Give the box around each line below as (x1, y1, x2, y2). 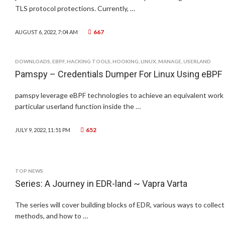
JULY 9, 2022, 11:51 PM (15, 127, 70, 133)
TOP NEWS (15, 168, 43, 174)
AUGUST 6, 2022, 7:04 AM (15, 29, 78, 35)
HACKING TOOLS (67, 58, 110, 64)
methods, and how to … (15, 211, 88, 220)
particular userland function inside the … (15, 102, 141, 110)
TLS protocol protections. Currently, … (15, 4, 135, 13)
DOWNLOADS (15, 58, 50, 64)
